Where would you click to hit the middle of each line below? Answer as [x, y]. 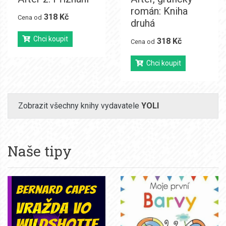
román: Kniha [159, 11]
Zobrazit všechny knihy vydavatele [80, 105]
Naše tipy [40, 151]
